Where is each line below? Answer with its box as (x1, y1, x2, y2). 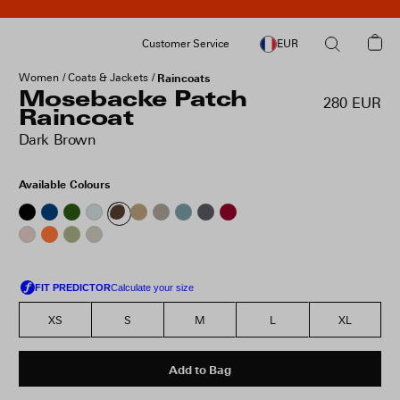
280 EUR (322, 95, 381, 112)
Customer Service (141, 37, 229, 50)
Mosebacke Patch (18, 90, 247, 112)
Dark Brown (18, 131, 96, 148)
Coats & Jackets (67, 71, 148, 84)
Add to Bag (169, 362, 231, 377)
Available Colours (18, 178, 110, 191)
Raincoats (156, 71, 210, 85)
